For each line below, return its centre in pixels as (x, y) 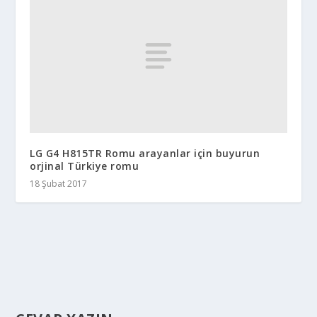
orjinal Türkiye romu (85, 166)
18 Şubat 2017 (59, 184)
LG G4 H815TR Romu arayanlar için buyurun (145, 154)
